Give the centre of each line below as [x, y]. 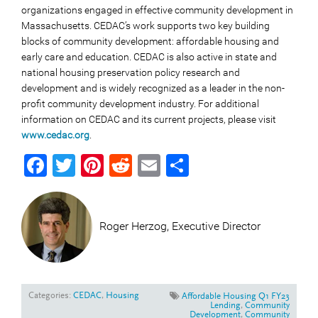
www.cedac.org [55, 135]
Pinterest [148, 166]
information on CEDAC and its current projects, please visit [149, 120]
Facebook [95, 166]
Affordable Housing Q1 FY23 [236, 297]
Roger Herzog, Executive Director [180, 226]
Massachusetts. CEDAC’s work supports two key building [146, 26]
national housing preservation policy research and [131, 73]
